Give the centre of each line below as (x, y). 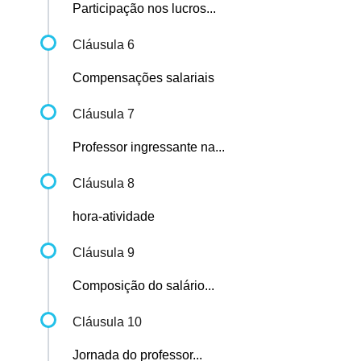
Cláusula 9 (104, 253)
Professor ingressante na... (149, 147)
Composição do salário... (143, 286)
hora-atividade (114, 217)
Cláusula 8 (104, 184)
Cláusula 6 (104, 45)
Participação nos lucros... (144, 9)
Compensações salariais (143, 78)
